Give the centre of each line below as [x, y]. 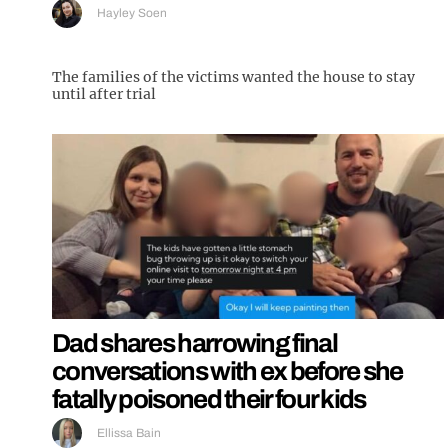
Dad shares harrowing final [194, 343]
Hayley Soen [132, 12]
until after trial [104, 93]
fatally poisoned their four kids [209, 399]
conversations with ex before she [227, 371]
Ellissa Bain [129, 433]
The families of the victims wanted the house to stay [233, 76]
